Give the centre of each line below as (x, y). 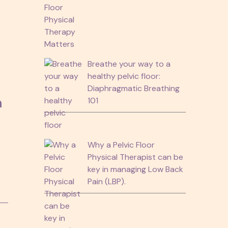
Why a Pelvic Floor (121, 145)
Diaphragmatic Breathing (133, 88)
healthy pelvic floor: (124, 76)
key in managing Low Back (135, 169)
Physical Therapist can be (135, 157)
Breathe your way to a (129, 64)
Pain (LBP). (106, 181)
